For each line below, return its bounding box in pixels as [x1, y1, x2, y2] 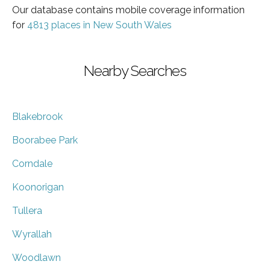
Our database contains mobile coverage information [12, 4, 245, 16]
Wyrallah [12, 228, 52, 240]
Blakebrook [12, 110, 63, 122]
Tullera [12, 204, 42, 216]
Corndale [12, 157, 52, 169]
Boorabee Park [12, 134, 78, 146]
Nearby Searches [84, 61, 186, 80]
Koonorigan [12, 181, 64, 193]
